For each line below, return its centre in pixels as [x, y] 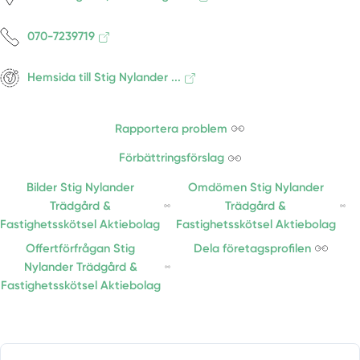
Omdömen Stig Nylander [256, 187]
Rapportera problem [172, 128]
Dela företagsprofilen [252, 248]
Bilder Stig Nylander [80, 187]
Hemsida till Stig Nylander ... [104, 78]
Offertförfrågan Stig [81, 248]
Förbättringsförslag [171, 158]
